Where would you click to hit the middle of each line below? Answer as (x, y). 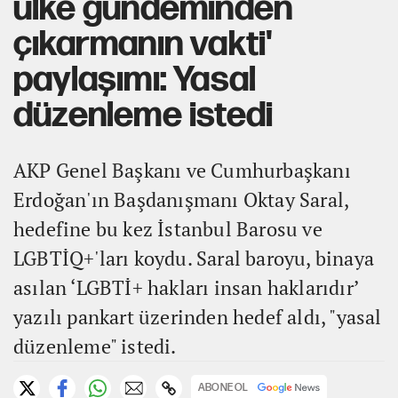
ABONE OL (223, 388)
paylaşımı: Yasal (135, 80)
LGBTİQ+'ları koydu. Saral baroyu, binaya (194, 258)
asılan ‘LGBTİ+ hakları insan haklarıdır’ (186, 287)
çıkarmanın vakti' (143, 44)
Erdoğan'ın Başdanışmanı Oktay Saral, (181, 199)
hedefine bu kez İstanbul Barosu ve (168, 229)
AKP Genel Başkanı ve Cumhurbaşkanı (182, 170)
